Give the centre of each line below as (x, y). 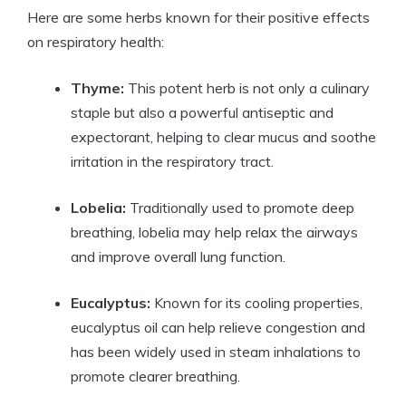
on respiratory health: (96, 42)
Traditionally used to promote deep (240, 208)
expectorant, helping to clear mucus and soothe (223, 137)
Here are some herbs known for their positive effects (198, 18)
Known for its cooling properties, (256, 303)
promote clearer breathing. (155, 377)
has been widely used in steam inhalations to (216, 352)
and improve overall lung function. (178, 257)
